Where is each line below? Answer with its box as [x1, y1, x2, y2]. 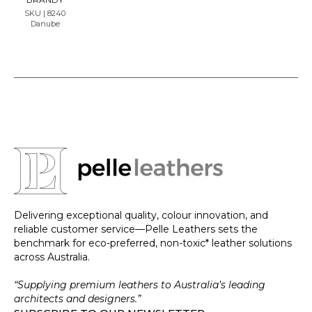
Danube [30, 18, 60, 29]
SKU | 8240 [24, 8, 66, 18]
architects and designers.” [14, 292, 141, 305]
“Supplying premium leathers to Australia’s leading [14, 278, 265, 291]
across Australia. [14, 250, 90, 263]
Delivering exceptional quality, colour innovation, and [14, 208, 268, 221]
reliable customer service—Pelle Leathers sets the [14, 222, 258, 235]
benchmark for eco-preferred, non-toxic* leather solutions [14, 236, 292, 249]
